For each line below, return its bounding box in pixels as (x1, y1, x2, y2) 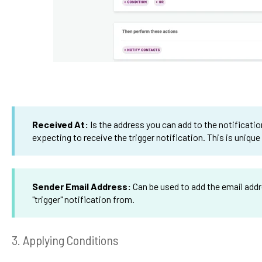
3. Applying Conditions (11, 232, 119, 248)
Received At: (32, 118, 88, 130)
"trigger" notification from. (32, 194, 135, 205)
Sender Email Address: (32, 181, 133, 192)
